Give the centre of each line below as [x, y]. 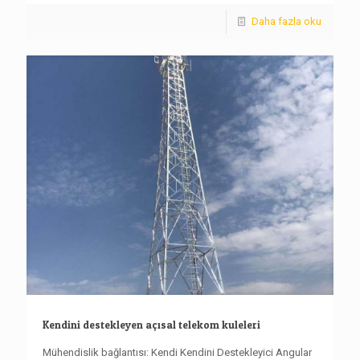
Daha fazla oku [286, 21]
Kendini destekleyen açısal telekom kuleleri [151, 325]
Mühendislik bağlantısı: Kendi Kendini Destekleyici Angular [177, 352]
